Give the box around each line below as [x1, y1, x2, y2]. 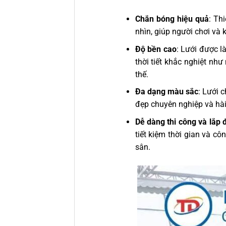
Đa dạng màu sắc [135, 87, 199, 97]
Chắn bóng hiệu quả [135, 14, 209, 24]
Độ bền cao [135, 44, 177, 54]
